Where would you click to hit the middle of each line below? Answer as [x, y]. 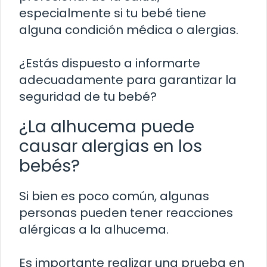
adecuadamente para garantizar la [128, 80]
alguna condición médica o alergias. [129, 30]
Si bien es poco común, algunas [114, 196]
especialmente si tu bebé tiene [113, 13]
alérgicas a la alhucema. [94, 230]
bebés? [49, 166]
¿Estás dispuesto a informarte [110, 63]
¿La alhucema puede [107, 127]
